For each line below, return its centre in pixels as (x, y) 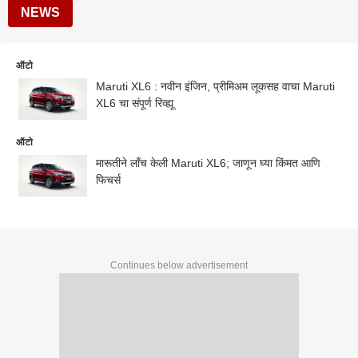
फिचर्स (108, 179)
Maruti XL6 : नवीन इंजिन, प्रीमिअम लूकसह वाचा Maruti (215, 86)
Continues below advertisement (179, 265)
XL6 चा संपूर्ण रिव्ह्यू (135, 103)
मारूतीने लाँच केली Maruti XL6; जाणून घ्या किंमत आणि (133, 163)
